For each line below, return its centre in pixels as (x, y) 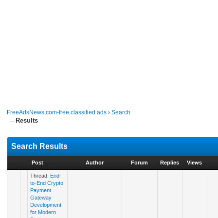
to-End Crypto (47, 183)
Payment (41, 190)
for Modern (43, 212)
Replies (170, 163)
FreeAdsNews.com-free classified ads (57, 112)
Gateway (41, 198)
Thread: (40, 176)
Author (94, 163)
